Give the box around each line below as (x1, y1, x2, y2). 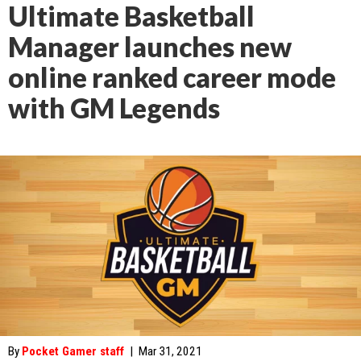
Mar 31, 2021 (139, 344, 202, 359)
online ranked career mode (8, 61, 336, 93)
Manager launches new (8, 31, 292, 63)
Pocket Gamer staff (22, 344, 124, 359)
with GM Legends (8, 92, 220, 124)
